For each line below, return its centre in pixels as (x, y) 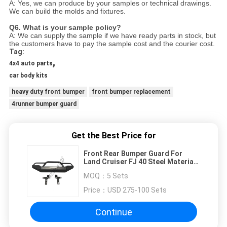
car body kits (28, 76)
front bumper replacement (131, 92)
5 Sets (118, 176)
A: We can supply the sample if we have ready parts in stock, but (112, 36)
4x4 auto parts (31, 64)
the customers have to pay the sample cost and (86, 44)
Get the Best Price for (113, 136)
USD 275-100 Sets (137, 190)
